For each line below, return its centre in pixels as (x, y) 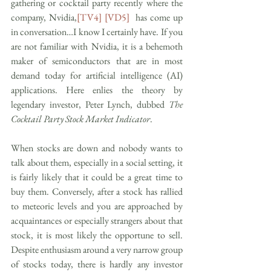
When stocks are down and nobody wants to (97, 148)
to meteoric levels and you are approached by (97, 206)
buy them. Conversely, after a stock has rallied (97, 191)
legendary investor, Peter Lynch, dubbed (90, 104)
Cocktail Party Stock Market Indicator (80, 119)
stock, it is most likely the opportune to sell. (97, 235)
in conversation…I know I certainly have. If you (97, 31)
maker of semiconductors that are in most (97, 60)
